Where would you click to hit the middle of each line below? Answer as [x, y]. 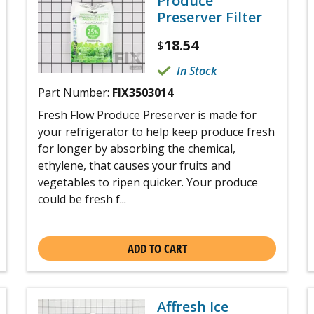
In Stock [197, 71]
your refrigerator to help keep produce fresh [156, 131]
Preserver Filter [210, 17]
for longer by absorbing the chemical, [137, 148]
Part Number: [75, 92]
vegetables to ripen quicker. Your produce [148, 182]
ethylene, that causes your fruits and [134, 165]
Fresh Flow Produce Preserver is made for [147, 115]
